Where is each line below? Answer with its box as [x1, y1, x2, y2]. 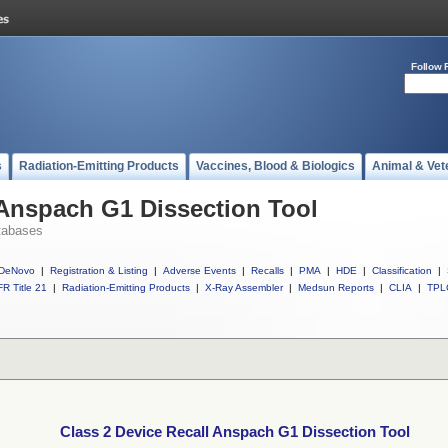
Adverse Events [163, 265, 236, 276]
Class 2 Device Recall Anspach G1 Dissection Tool [60, 424, 410, 440]
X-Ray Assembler [205, 282, 283, 293]
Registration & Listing [50, 265, 148, 276]
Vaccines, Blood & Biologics [196, 159, 355, 173]
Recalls [251, 265, 284, 276]
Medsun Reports [298, 282, 374, 293]
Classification [372, 265, 432, 276]
